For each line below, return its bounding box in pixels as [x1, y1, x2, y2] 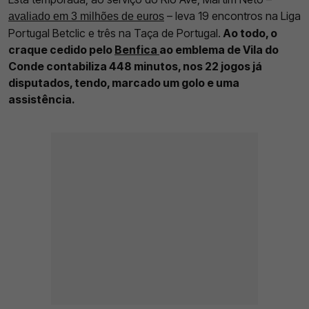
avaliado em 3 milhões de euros [8, 10, 164, 23]
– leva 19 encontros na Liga [164, 9, 301, 23]
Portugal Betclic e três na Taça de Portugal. [8, 26, 221, 41]
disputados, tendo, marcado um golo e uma [8, 76, 239, 90]
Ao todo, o [221, 26, 277, 41]
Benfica [114, 43, 159, 57]
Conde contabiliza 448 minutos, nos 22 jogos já [8, 59, 262, 74]
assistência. [8, 92, 75, 107]
